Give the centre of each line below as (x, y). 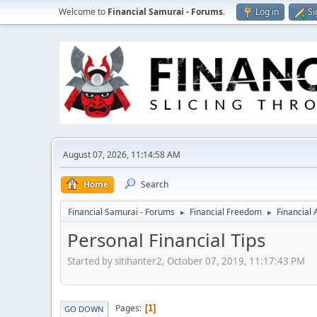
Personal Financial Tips (166, 240)
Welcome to (83, 12)
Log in (267, 12)
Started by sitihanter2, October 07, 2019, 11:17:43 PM (186, 261)
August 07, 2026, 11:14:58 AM (122, 155)
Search (155, 184)
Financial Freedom (226, 212)
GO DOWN (84, 309)
